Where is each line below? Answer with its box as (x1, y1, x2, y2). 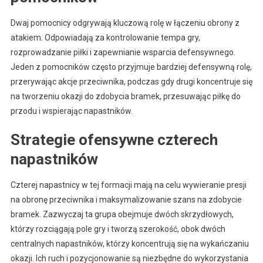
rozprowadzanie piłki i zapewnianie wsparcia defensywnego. (10, 47, 235, 57)
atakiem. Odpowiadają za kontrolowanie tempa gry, (10, 32, 200, 42)
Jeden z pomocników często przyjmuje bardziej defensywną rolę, (10, 62, 252, 72)
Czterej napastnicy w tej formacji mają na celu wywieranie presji (10, 180, 247, 190)
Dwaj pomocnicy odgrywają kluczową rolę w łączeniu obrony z (10, 18, 240, 28)
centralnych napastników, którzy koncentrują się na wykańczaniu (10, 238, 249, 248)
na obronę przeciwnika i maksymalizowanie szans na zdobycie (10, 194, 242, 204)
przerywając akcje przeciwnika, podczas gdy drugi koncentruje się (10, 76, 252, 86)
